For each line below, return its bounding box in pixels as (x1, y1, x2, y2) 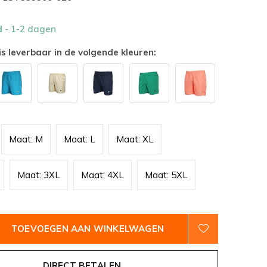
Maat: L (64, 133, 95, 145)
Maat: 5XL (145, 169, 188, 181)
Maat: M (9, 133, 43, 145)
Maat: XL (116, 133, 154, 145)
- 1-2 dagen (5, 23, 56, 35)
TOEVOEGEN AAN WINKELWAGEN (11, 223, 164, 234)
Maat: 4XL (81, 169, 124, 181)
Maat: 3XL (17, 169, 60, 181)
